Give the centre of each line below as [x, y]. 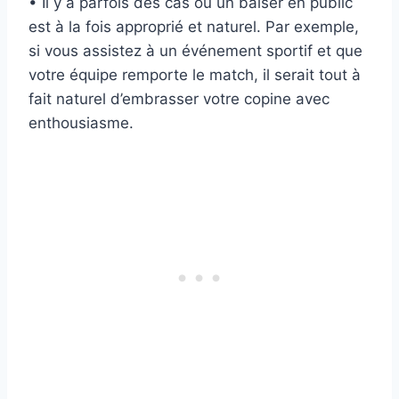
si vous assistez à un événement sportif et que [195, 50]
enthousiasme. [81, 122]
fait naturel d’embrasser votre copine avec [179, 98]
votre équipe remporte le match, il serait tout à [195, 74]
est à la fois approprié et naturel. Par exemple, [194, 26]
